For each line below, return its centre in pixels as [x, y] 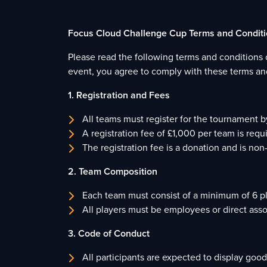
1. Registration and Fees [119, 95]
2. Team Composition [113, 171]
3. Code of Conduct [109, 233]
